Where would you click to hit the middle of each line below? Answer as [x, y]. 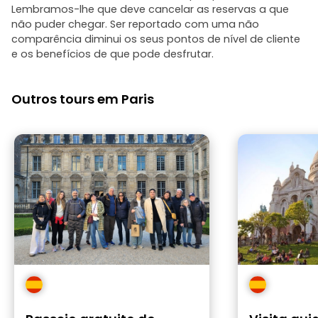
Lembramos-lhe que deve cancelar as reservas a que [150, 9]
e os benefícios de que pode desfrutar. [113, 54]
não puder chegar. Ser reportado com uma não [135, 24]
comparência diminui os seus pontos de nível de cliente [156, 39]
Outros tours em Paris [83, 99]
